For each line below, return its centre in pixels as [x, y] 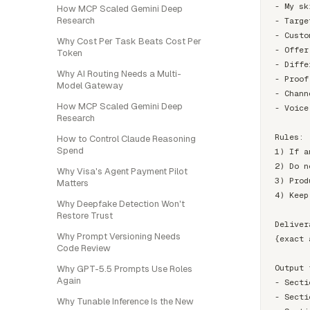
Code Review [84, 248]
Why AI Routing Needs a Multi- [119, 74]
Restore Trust [85, 216]
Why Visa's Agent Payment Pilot [122, 171]
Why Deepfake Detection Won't [121, 204]
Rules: [289, 136]
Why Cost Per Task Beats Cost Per [129, 41]
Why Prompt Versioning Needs [119, 236]
